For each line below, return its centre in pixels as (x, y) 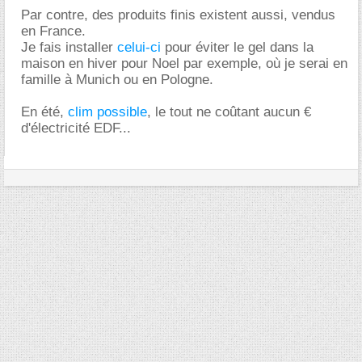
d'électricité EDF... (76, 128)
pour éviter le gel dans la (237, 47)
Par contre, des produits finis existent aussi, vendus (178, 15)
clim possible (107, 112)
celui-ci (139, 47)
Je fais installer (69, 47)
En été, (44, 112)
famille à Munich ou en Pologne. (117, 79)
